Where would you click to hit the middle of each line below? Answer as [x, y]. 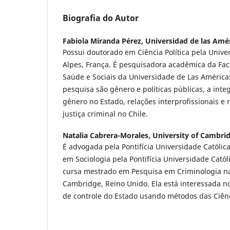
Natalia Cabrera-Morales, [108, 136]
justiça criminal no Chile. [105, 114]
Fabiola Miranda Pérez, [104, 41]
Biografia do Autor [101, 18]
